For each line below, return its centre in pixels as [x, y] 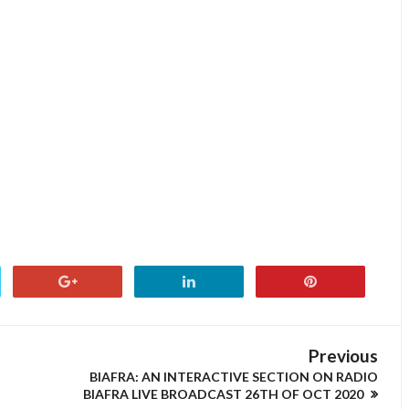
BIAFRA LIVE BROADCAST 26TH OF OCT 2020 [225, 394]
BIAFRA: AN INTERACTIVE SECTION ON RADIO [234, 377]
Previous [343, 356]
